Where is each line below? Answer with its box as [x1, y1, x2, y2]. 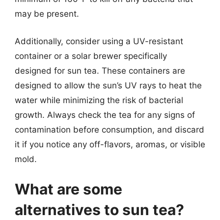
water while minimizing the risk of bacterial [15, 95, 183, 105]
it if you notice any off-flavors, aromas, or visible [15, 139, 205, 149]
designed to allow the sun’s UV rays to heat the [15, 80, 202, 90]
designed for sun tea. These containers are [15, 65, 185, 76]
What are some [15, 180, 122, 198]
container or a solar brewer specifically [15, 51, 167, 61]
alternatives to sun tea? [15, 201, 184, 219]
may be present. [15, 9, 79, 19]
